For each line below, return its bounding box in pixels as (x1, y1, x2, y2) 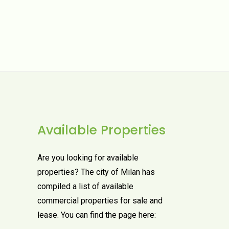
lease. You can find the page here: (37, 210, 156, 220)
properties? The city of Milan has (37, 167, 155, 177)
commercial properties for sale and (37, 195, 163, 205)
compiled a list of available (37, 181, 133, 191)
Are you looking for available (37, 152, 139, 163)
